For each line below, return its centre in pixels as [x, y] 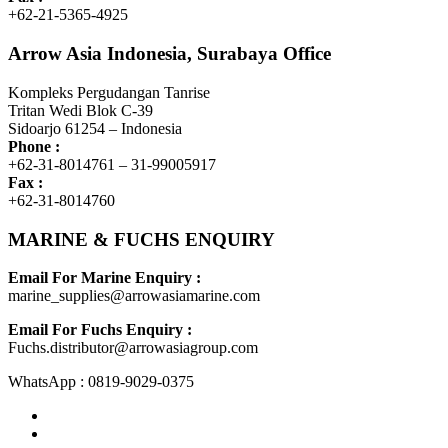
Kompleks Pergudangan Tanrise [109, 92]
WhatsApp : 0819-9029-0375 [101, 382]
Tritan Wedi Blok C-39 [80, 110]
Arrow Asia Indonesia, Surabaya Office [169, 54]
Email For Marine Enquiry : [104, 278]
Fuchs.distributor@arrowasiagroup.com [133, 348]
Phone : [34, 146]
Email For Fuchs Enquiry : [100, 330]
